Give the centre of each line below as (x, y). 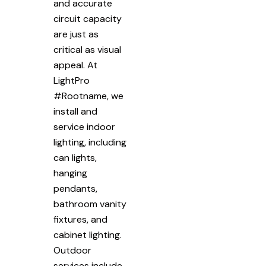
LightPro (72, 80)
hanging (70, 173)
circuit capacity (88, 18)
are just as (76, 34)
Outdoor (72, 250)
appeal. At (75, 65)
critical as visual (87, 49)
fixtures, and (80, 219)
